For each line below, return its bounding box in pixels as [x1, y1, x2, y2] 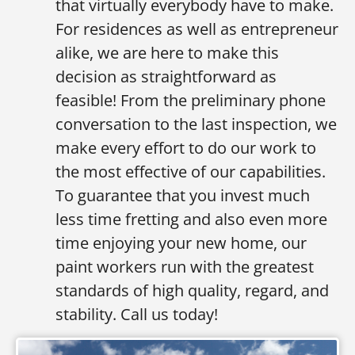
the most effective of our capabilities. [55, 160, 326, 182]
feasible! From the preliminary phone [55, 89, 326, 111]
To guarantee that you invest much [55, 184, 310, 206]
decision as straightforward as [55, 65, 277, 87]
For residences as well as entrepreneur [55, 17, 338, 40]
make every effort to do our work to [55, 136, 316, 158]
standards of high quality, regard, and [55, 279, 329, 301]
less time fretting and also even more [55, 208, 327, 230]
